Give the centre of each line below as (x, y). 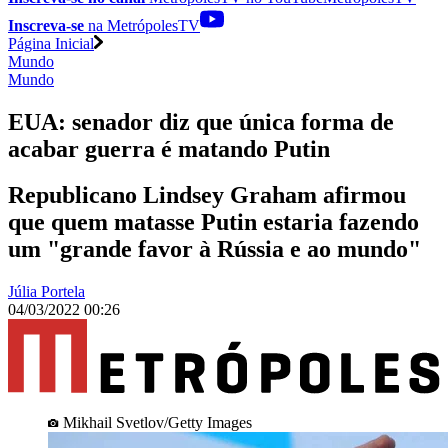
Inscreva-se (46, 25)
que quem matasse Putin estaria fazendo (213, 222)
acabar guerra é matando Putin (169, 148)
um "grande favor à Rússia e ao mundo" (214, 249)
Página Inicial (51, 43)
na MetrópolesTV (142, 25)
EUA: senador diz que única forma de (201, 121)
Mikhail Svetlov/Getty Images (157, 422)
